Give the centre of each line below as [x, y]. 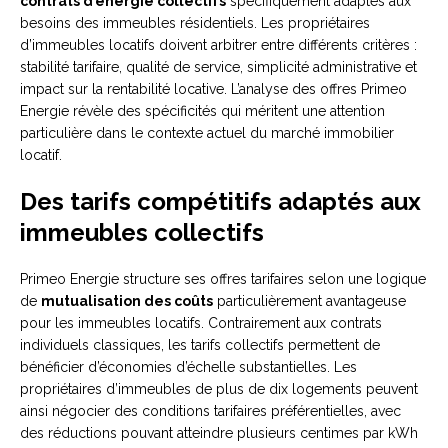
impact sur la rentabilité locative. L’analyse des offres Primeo [213, 89]
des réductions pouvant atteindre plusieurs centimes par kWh [219, 433]
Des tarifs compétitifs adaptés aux [220, 202]
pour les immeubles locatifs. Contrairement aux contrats [201, 323]
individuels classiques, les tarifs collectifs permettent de [200, 345]
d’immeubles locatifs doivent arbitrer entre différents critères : [218, 45]
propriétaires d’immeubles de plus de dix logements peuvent [219, 389]
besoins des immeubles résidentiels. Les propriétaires [195, 23]
